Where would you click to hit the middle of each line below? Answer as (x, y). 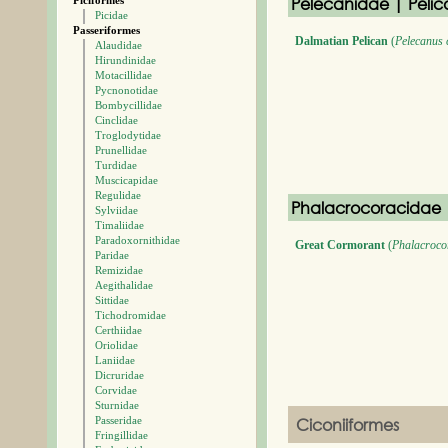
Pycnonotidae (126, 90)
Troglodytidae (128, 135)
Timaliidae (119, 225)
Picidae (111, 15)
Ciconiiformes (347, 424)
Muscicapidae (126, 180)
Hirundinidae (125, 60)
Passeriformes (106, 30)
